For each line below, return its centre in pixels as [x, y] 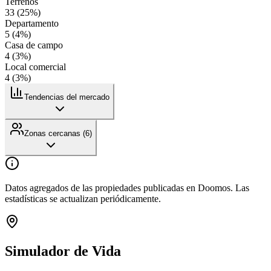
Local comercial [35, 67]
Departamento [32, 23]
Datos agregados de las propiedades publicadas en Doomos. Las [127, 188]
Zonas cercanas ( [55, 133]
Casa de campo [34, 45]
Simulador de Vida [63, 251]
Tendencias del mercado [67, 97]
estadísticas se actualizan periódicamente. [83, 198]
